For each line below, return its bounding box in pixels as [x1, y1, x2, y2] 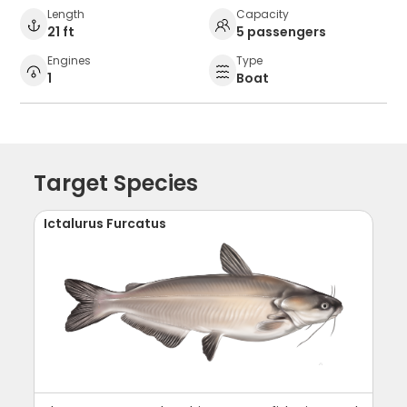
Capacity [236, 6, 289, 23]
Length [47, 6, 85, 23]
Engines [47, 53, 92, 69]
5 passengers [236, 23, 326, 42]
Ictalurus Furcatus [44, 214, 167, 233]
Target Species [34, 168, 199, 199]
